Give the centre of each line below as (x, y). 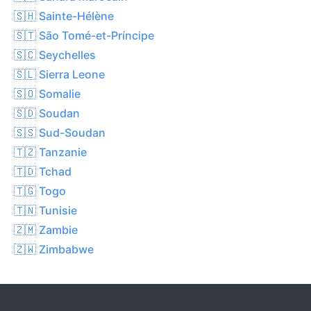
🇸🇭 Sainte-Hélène (64, 16)
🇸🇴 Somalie (47, 93)
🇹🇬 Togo (40, 191)
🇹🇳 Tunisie (45, 210)
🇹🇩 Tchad (43, 171)
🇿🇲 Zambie (46, 229)
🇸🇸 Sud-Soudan (60, 132)
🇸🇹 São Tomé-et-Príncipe (84, 35)
